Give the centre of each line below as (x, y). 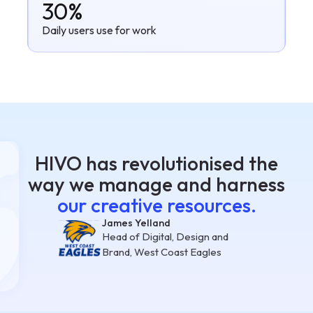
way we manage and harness (156, 184)
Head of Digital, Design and (165, 237)
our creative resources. (156, 205)
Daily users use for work (99, 30)
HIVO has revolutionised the (156, 163)
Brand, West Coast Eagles (162, 252)
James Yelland (136, 223)
